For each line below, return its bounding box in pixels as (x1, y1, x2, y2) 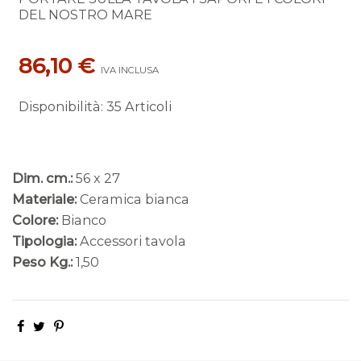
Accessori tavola (80, 233, 186, 250)
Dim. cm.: (12, 170, 73, 187)
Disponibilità (18, 98, 101, 115)
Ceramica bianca (80, 191, 189, 208)
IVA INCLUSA (100, 64, 159, 77)
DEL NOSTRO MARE (18, 6, 152, 23)
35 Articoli (106, 98, 172, 115)
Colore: (12, 212, 58, 229)
